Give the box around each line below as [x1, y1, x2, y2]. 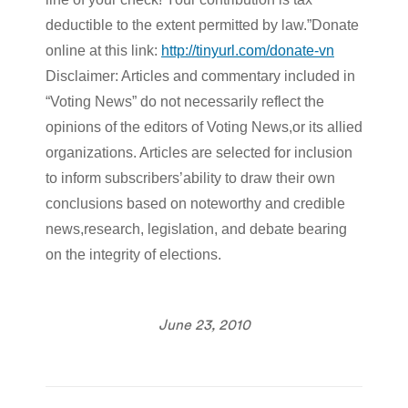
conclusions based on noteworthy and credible [46, 195, 345, 211]
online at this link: [46, 42, 161, 58]
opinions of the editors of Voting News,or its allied [46, 118, 362, 135]
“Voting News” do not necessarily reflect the [46, 93, 324, 109]
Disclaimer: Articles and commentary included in [46, 67, 355, 84]
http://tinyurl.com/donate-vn [161, 42, 334, 58]
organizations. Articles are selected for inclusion [46, 144, 352, 160]
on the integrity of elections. [46, 246, 221, 262]
